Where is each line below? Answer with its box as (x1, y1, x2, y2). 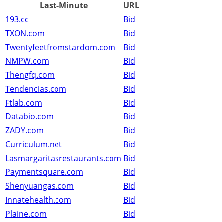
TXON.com (5, 28, 45, 39)
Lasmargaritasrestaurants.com (5, 153, 121, 164)
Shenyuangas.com (5, 180, 74, 192)
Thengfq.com (5, 69, 55, 81)
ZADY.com (5, 125, 44, 136)
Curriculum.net (5, 139, 62, 150)
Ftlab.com (5, 97, 42, 109)
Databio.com (5, 111, 54, 122)
